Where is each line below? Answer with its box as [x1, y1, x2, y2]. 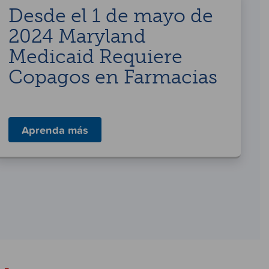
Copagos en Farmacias [8, 65, 217, 88]
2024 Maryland [8, 24, 146, 47]
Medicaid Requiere [8, 44, 183, 68]
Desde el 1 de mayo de [8, 4, 213, 27]
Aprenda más [22, 121, 88, 138]
